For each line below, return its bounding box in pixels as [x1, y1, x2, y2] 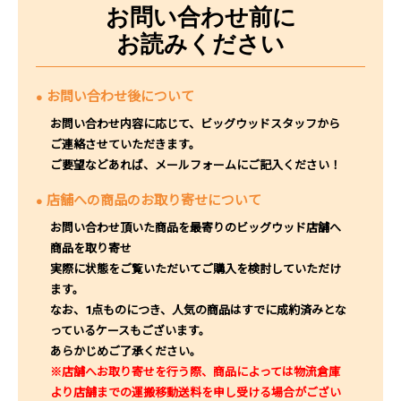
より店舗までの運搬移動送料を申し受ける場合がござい [49, 385, 341, 399]
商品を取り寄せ [49, 241, 132, 255]
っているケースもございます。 [49, 323, 210, 337]
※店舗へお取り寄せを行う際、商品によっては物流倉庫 [49, 364, 340, 379]
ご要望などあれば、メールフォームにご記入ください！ [49, 158, 341, 172]
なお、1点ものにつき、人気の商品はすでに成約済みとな [49, 303, 346, 317]
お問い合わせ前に [105, 3, 296, 30]
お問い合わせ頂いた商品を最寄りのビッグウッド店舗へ [49, 220, 341, 235]
